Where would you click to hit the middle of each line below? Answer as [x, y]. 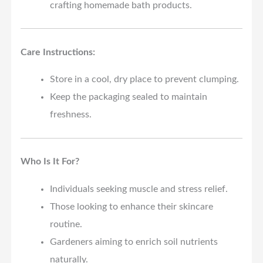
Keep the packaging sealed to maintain [128, 97]
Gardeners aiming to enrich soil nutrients [134, 242]
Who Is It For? [50, 162]
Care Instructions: [58, 52]
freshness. [70, 115]
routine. [66, 224]
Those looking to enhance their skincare [131, 206]
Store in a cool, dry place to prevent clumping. [144, 80]
